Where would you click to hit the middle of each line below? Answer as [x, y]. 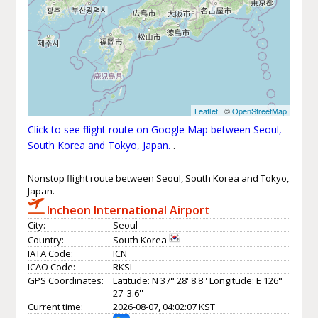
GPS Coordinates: [65, 280]
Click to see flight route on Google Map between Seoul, [154, 129]
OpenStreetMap [260, 110]
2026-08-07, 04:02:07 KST [164, 306]
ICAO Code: [51, 267]
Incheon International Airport [128, 210]
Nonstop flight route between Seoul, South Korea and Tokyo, [158, 178]
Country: [45, 240]
